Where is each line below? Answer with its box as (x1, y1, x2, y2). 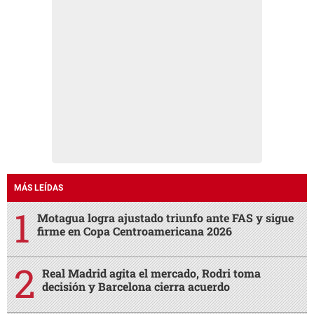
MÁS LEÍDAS (14, 182, 63, 193)
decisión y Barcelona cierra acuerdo (42, 278, 230, 294)
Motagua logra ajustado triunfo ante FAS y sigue (37, 210, 294, 225)
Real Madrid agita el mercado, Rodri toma (42, 265, 261, 280)
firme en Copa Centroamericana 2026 (37, 223, 232, 238)
